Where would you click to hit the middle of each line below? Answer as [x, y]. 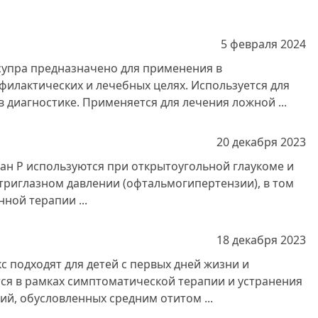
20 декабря [247, 142]
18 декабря [247, 240]
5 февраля [249, 44]
